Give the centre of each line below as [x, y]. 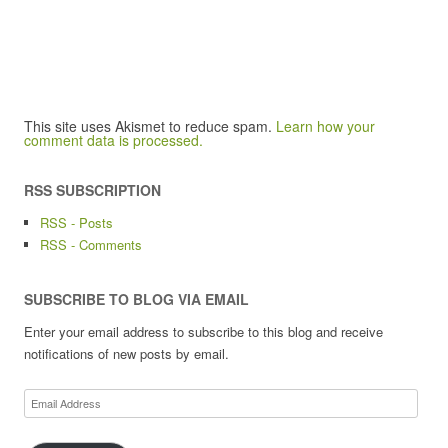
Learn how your [325, 126]
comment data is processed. [113, 140]
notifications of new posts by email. [126, 353]
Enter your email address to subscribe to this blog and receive [203, 331]
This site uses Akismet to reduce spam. [150, 126]
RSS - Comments [91, 244]
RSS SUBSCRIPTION [92, 190]
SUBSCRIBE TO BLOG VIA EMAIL [136, 299]
